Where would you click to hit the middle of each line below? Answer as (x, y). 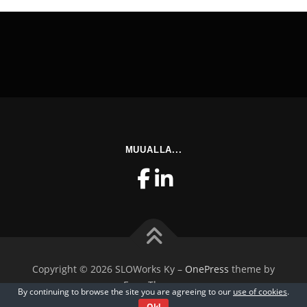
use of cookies (260, 292)
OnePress (207, 269)
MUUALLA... (153, 150)
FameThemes (153, 285)
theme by (252, 269)
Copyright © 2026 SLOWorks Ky (105, 269)
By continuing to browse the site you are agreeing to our (125, 292)
